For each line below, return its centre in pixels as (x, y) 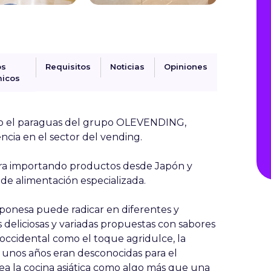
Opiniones (186, 67)
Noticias (127, 67)
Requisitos (68, 67)
